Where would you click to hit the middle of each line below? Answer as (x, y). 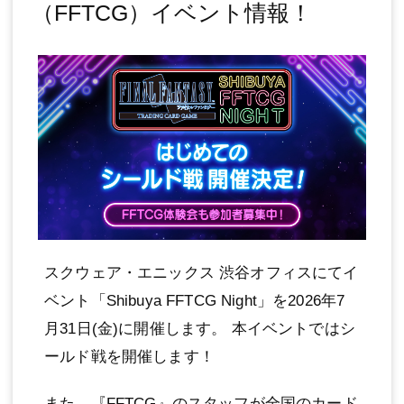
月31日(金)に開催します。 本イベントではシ (200, 329)
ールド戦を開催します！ (129, 357)
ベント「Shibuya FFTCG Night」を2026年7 (195, 301)
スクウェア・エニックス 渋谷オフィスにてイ (202, 273)
